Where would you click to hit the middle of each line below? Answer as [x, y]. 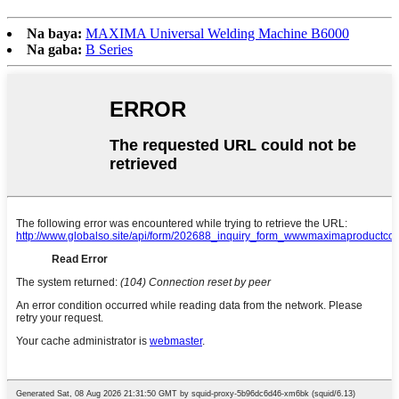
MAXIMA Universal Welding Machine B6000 [217, 34]
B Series [109, 50]
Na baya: [54, 34]
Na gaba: [54, 50]
